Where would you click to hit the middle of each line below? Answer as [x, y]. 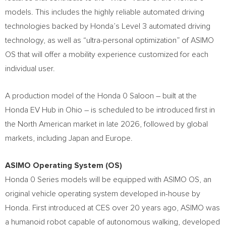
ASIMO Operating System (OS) [64, 165]
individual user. [31, 69]
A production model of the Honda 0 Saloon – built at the [101, 96]
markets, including [37, 138]
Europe [118, 138]
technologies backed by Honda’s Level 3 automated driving [108, 26]
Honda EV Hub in [35, 110]
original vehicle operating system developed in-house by [103, 194]
